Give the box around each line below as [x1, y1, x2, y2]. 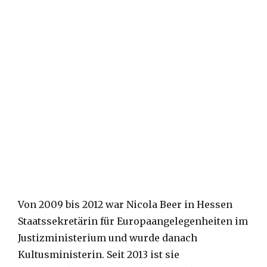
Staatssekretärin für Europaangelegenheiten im [18, 215, 248, 228]
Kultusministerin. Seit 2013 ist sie [18, 249, 179, 261]
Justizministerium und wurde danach [18, 232, 197, 244]
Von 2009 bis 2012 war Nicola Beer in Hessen [18, 198, 232, 211]
